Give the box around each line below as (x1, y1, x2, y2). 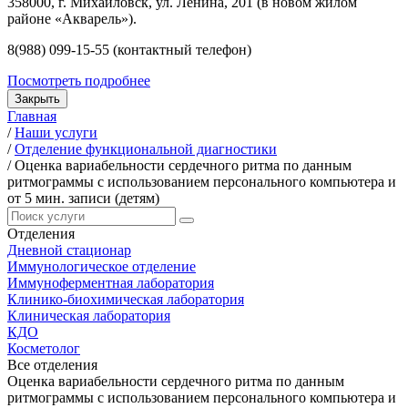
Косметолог (7, 340, 80, 356)
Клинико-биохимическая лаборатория (7, 291, 244, 307)
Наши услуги (15, 124, 97, 140)
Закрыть (15, 91, 60, 106)
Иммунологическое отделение (7, 258, 196, 274)
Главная (7, 107, 56, 124)
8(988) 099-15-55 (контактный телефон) (7, 41, 251, 57)
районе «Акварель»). (7, 10, 137, 26)
